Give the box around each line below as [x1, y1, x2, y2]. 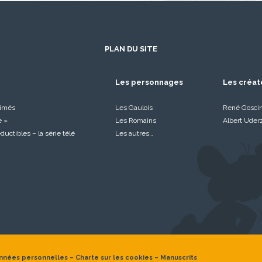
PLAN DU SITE [105, 44, 157, 53]
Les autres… [115, 129, 153, 137]
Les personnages [115, 78, 183, 87]
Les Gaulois [115, 104, 153, 112]
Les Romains [115, 116, 156, 125]
